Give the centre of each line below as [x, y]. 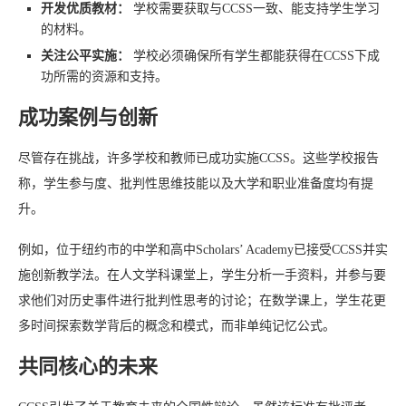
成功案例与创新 [88, 118]
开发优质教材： [85, 9]
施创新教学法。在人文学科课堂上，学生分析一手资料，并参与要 [202, 275]
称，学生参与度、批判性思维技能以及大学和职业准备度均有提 [196, 184]
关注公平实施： [85, 56]
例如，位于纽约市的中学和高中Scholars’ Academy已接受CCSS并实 [203, 250]
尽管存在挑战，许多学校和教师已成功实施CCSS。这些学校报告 [198, 159]
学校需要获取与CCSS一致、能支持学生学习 [255, 9]
